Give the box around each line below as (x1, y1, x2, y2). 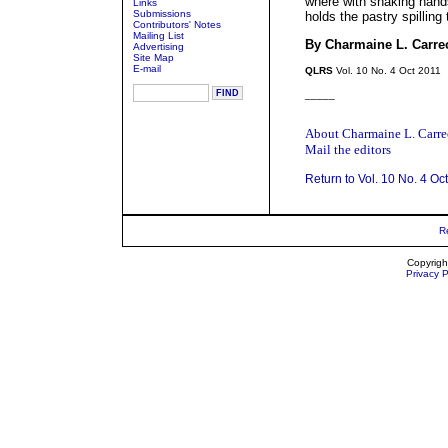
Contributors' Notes (133, 19, 221, 30)
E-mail (133, 63, 161, 74)
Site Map (133, 52, 174, 63)
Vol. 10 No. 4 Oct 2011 (333, 65, 441, 76)
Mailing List (133, 30, 184, 41)
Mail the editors (305, 142, 391, 157)
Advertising (133, 41, 184, 52)
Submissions (133, 8, 191, 19)
